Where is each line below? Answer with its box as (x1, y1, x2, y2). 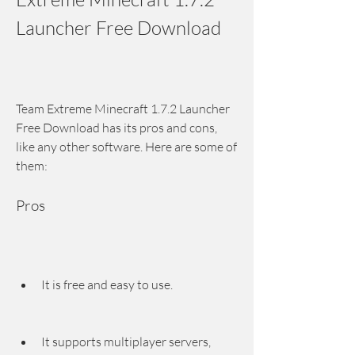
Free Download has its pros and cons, (16, 120, 217, 136)
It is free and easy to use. (41, 277, 173, 292)
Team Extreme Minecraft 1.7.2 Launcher (16, 101, 230, 116)
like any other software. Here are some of (16, 139, 237, 155)
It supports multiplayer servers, (41, 334, 211, 349)
